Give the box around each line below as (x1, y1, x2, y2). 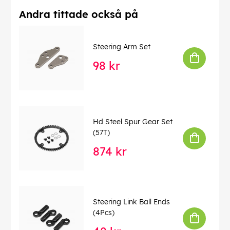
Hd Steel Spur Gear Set (93, 117, 172, 126)
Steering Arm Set (93, 42, 150, 52)
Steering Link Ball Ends (93, 197, 170, 206)
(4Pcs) (93, 207, 114, 217)
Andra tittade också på (19, 8, 138, 21)
